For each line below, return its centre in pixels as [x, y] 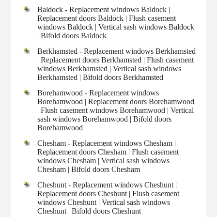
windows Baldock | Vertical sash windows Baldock [116, 27]
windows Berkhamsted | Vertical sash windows [109, 68]
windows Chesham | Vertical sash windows [104, 160]
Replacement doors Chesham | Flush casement [108, 152]
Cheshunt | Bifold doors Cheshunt [89, 211]
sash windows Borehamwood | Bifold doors [105, 119]
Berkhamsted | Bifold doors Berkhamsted [101, 77]
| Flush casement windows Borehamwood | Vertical [116, 110]
